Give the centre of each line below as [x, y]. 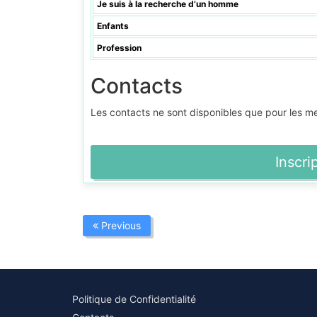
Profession [119, 48]
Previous [120, 225]
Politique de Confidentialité [134, 299]
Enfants [113, 26]
